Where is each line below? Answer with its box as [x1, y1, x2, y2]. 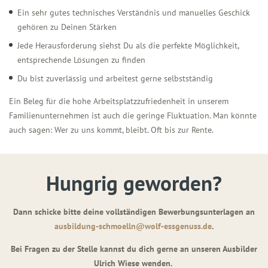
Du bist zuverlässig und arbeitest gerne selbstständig [17, 72, 213, 84]
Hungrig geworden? [46, 169, 222, 197]
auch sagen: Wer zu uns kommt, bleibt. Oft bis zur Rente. [9, 124, 214, 135]
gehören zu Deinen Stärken [17, 21, 117, 32]
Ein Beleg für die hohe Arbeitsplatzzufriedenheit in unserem [9, 95, 229, 106]
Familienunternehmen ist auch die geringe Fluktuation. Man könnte [9, 109, 257, 121]
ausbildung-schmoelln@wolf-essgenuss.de [54, 220, 212, 232]
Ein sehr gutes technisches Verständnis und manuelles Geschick [17, 7, 250, 18]
